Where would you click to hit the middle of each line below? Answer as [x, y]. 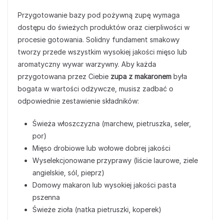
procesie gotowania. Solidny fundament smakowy [99, 40]
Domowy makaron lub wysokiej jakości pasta [104, 185]
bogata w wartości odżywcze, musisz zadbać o [96, 89]
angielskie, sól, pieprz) [69, 173]
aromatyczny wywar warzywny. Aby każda [87, 64]
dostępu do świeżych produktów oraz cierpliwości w [104, 27]
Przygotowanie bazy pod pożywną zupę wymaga [99, 15]
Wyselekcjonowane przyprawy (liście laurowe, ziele [115, 160]
